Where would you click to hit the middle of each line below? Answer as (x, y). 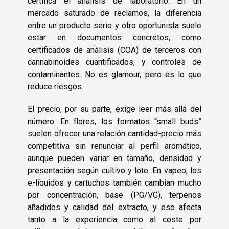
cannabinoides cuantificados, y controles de (114, 62)
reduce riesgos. (55, 87)
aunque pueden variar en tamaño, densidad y (114, 158)
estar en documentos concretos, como (114, 38)
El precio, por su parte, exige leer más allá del (114, 109)
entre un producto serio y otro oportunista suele (114, 26)
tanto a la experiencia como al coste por (114, 220)
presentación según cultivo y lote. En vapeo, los (114, 171)
